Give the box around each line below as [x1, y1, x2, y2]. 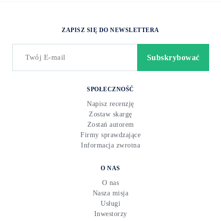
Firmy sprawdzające [80, 131, 141, 139]
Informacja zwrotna [81, 142, 140, 149]
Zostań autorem [87, 121, 134, 129]
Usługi [101, 200, 120, 208]
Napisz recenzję [87, 100, 134, 108]
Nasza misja [92, 189, 129, 197]
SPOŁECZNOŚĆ [87, 86, 134, 93]
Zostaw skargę [89, 110, 132, 118]
